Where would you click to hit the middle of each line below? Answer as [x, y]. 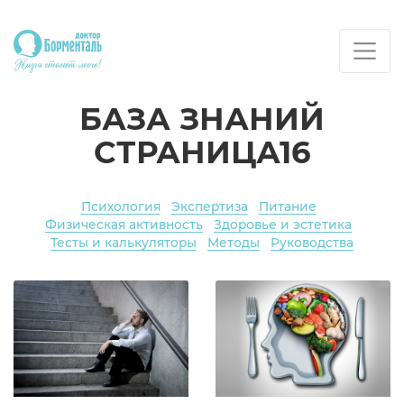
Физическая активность [124, 225]
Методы [234, 243]
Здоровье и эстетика [283, 225]
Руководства [312, 243]
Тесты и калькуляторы [124, 243]
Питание [287, 207]
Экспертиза [209, 207]
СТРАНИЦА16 [202, 152]
